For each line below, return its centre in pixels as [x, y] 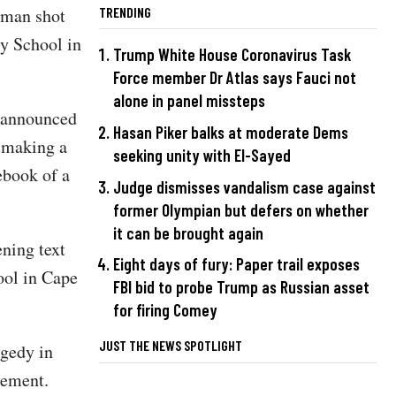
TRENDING [125, 12]
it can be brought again [188, 232]
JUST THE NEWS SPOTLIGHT [171, 346]
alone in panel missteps [189, 101]
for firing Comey [165, 310]
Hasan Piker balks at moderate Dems [231, 133]
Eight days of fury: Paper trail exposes [236, 264]
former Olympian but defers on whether [241, 209]
